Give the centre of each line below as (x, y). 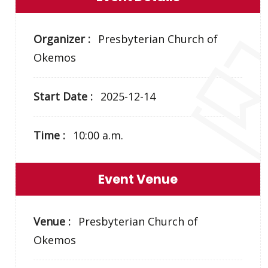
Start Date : (65, 96)
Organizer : (64, 39)
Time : (51, 135)
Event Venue (138, 179)
